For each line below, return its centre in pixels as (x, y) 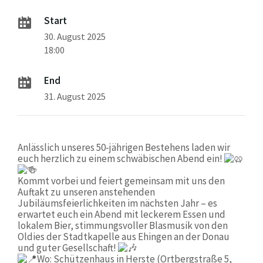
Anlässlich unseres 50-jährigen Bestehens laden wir (124, 148)
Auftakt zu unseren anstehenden (86, 192)
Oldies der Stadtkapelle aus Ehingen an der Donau (124, 237)
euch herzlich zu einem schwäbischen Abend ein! (121, 159)
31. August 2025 (75, 97)
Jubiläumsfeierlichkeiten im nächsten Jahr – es (117, 203)
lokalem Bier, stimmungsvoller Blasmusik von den (123, 226)
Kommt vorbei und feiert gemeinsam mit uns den (121, 181)
